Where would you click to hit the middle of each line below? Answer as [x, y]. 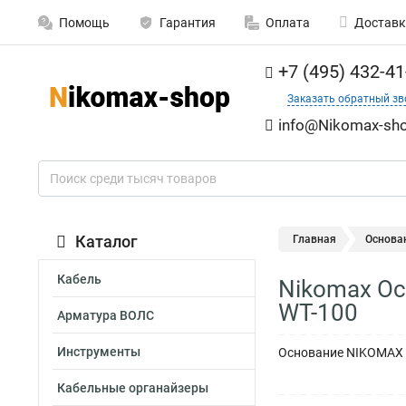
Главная [314, 239]
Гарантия [188, 23]
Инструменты [99, 352]
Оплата [288, 23]
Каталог [106, 242]
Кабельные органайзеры [133, 388]
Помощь [84, 23]
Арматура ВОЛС [106, 315]
